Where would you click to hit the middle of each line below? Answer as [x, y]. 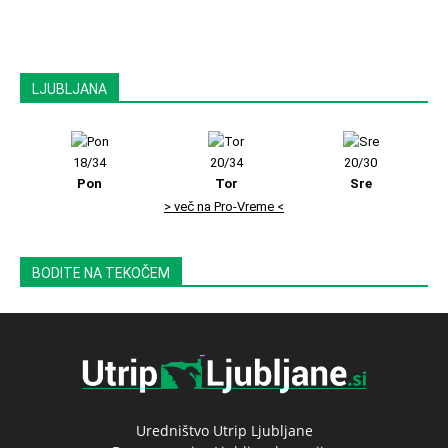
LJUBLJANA [69, 88]
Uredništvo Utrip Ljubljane [224, 431]
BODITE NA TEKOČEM [101, 272]
